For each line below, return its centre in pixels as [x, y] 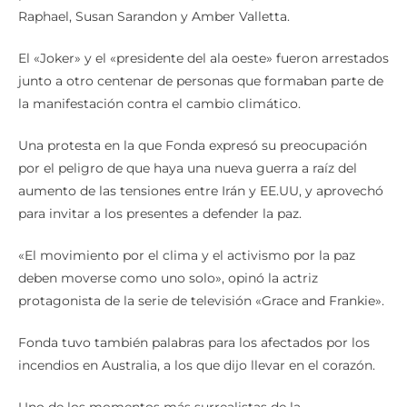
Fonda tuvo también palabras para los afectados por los [194, 343]
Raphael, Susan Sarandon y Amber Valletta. [154, 17]
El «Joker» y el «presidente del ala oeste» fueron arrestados [203, 59]
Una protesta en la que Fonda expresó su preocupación [193, 146]
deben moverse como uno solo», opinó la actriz [168, 278]
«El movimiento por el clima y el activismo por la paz [187, 256]
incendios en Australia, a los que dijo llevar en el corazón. [197, 366]
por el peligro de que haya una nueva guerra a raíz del [188, 169]
